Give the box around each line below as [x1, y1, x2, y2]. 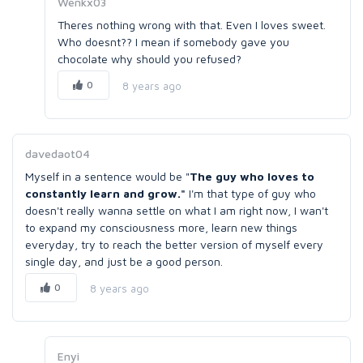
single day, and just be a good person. [25, 254, 223, 268]
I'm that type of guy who [189, 186, 316, 200]
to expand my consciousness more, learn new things [25, 220, 297, 234]
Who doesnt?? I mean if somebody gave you [58, 35, 289, 49]
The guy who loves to [190, 169, 314, 183]
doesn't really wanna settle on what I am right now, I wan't [25, 203, 328, 217]
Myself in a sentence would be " [25, 169, 190, 183]
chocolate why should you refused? [58, 52, 241, 66]
